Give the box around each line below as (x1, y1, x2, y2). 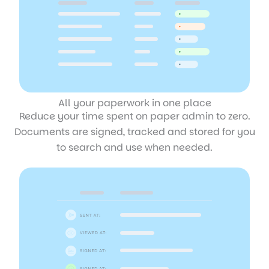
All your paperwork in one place (58, 96, 211, 110)
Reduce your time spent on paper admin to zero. (19, 109, 250, 123)
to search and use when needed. (56, 141, 213, 154)
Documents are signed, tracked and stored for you (14, 125, 255, 139)
